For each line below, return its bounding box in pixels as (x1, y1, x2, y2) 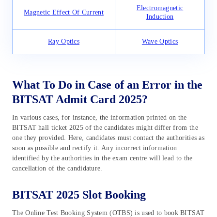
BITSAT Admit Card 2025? (12, 93, 148, 106)
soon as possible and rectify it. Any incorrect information (12, 144, 177, 152)
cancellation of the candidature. (12, 165, 103, 172)
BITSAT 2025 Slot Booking (12, 188, 146, 201)
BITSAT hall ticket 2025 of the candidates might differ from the (12, 124, 198, 132)
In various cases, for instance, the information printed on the (12, 114, 187, 122)
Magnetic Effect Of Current (24, 8, 104, 16)
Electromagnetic (136, 4, 184, 12)
